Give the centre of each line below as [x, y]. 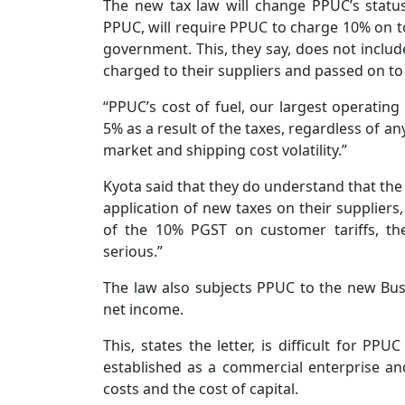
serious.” [135, 251]
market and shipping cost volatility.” [227, 150]
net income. [145, 309]
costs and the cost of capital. [202, 389]
